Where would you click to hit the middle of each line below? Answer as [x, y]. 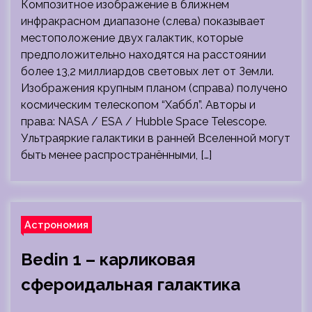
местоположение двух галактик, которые [132, 38]
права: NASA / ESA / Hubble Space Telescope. [144, 122]
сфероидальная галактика [131, 284]
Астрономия [56, 225]
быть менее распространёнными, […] [116, 155]
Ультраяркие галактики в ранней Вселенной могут [156, 138]
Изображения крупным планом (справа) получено [154, 88]
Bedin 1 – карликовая [108, 259]
